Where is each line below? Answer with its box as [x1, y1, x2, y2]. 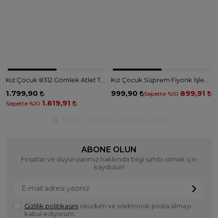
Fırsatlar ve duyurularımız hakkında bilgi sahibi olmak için [21, 155, 197, 163]
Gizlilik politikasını [24, 202, 78, 210]
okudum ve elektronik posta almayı [78, 202, 191, 210]
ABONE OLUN [81, 145, 137, 154]
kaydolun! [93, 163, 125, 171]
